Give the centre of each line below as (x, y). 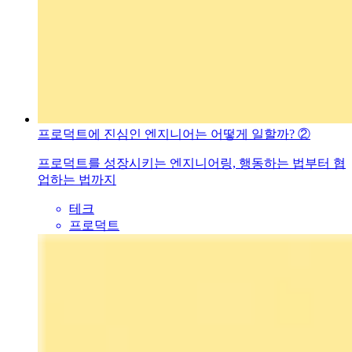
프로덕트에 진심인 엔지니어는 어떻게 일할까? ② (174, 134)
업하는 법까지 (77, 180)
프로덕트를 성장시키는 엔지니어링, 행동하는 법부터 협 (192, 163)
